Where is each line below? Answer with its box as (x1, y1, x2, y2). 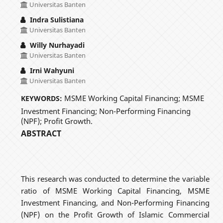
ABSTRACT (21, 127, 62, 139)
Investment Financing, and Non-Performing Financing (21, 197, 210, 208)
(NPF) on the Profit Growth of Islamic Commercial (21, 209, 210, 220)
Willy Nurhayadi (27, 40, 85, 50)
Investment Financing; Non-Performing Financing (21, 106, 191, 116)
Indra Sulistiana (27, 14, 84, 24)
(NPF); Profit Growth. (21, 115, 93, 126)
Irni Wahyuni (27, 65, 74, 75)
